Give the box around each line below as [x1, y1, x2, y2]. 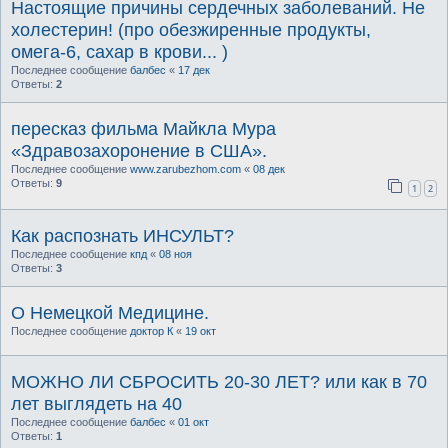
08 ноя [159, 247, 192, 260]
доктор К [130, 324, 173, 337]
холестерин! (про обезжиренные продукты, [11, 20, 371, 41]
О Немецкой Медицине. [11, 302, 209, 323]
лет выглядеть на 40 [11, 393, 182, 414]
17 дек [178, 64, 210, 77]
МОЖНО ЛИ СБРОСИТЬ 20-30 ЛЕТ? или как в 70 [11, 371, 427, 392]
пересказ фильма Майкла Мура [11, 119, 276, 140]
